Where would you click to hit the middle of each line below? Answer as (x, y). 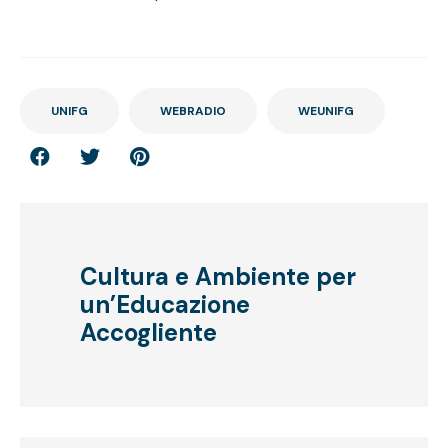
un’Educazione (165, 305)
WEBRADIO (193, 111)
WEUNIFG (326, 111)
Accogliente (148, 333)
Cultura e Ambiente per (218, 277)
